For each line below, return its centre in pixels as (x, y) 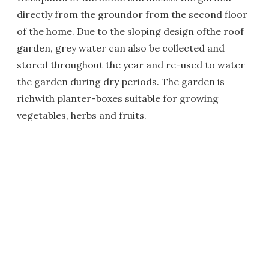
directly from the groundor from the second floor (132, 14)
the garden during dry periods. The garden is (121, 82)
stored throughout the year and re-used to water (131, 65)
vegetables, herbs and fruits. (82, 115)
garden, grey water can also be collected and (121, 48)
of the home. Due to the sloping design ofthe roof (130, 31)
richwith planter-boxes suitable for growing (118, 98)
